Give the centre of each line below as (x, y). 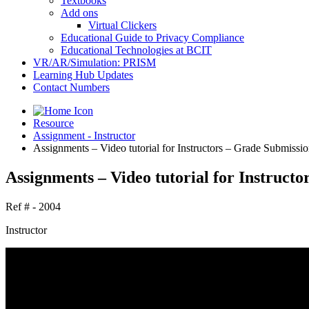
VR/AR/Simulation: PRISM (94, 62)
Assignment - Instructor (84, 136)
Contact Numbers (71, 87)
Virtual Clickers (122, 25)
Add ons (79, 13)
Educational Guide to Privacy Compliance (152, 38)
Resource (53, 123)
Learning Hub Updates (83, 75)
